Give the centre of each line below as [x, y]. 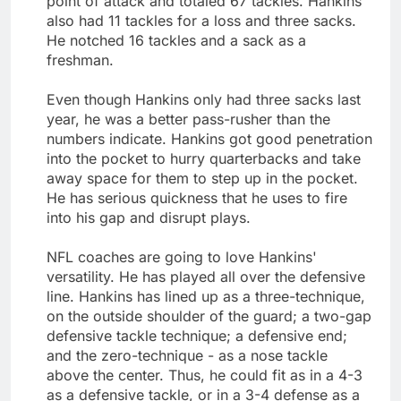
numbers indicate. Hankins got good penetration [209, 138]
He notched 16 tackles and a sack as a [176, 40]
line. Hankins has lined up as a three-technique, [206, 296]
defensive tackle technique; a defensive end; [197, 335]
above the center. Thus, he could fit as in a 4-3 [205, 375]
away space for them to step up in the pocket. [202, 178]
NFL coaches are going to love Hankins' [182, 256]
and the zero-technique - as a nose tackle [187, 355]
